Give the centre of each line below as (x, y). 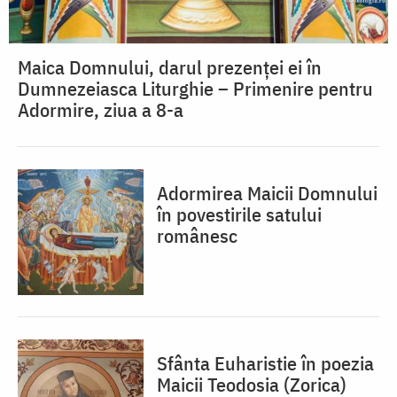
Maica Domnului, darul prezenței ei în (170, 67)
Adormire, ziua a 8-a (101, 110)
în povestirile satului (239, 214)
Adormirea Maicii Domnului (267, 193)
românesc (197, 236)
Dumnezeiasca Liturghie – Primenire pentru (195, 89)
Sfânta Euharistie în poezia (265, 363)
